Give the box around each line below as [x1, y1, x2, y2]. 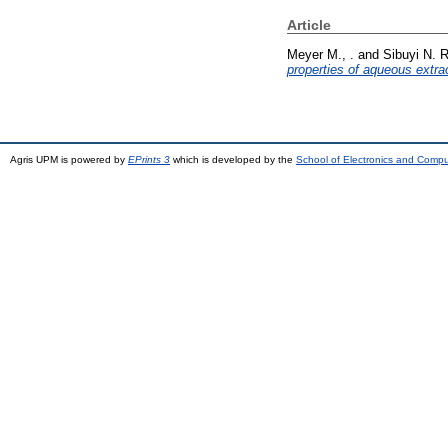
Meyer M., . [287, 46, 354, 62]
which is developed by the [170, 153, 296, 165]
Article [287, 17, 331, 33]
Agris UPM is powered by [10, 153, 128, 165]
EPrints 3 [128, 153, 170, 165]
